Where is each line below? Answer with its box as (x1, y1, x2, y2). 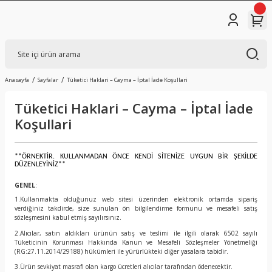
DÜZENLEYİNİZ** (15, 161, 66, 168)
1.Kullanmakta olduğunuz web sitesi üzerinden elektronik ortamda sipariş (15, 195, 257, 204)
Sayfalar (38, 76, 58, 84)
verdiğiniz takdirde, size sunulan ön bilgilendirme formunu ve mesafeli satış (15, 204, 257, 213)
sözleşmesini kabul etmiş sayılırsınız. (15, 213, 121, 222)
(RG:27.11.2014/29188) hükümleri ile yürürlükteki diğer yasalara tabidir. (15, 246, 228, 256)
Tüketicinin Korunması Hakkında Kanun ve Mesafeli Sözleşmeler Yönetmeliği (15, 237, 257, 246)
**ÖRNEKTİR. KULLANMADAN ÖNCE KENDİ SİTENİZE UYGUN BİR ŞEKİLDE (15, 153, 257, 160)
